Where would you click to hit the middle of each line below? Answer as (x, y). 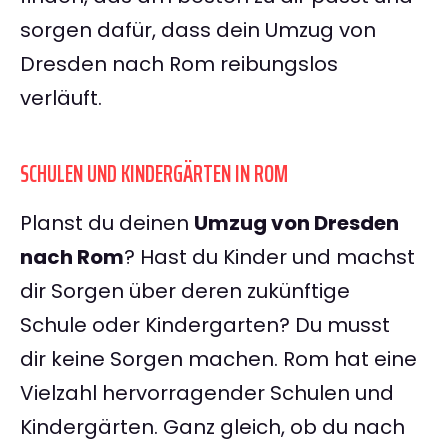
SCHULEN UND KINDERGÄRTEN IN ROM (154, 174)
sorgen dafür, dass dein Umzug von (198, 30)
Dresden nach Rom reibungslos (179, 64)
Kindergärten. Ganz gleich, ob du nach (212, 427)
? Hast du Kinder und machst (269, 257)
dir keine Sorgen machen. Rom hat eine (218, 359)
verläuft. (61, 98)
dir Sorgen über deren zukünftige (185, 291)
